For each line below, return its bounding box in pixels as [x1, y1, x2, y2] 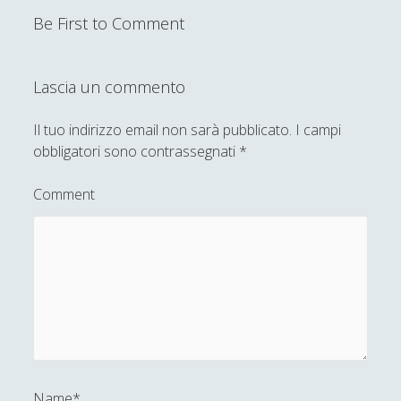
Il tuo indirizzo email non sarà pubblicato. [33, 119, 293, 140]
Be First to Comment [33, 12, 185, 34]
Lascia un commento [33, 75, 186, 98]
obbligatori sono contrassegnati [33, 141, 240, 161]
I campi [292, 119, 342, 140]
